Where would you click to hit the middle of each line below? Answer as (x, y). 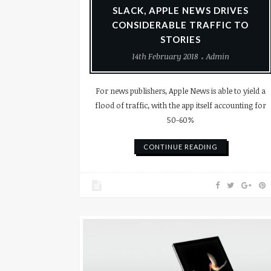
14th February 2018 (165, 57)
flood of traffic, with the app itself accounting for (180, 106)
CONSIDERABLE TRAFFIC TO (181, 25)
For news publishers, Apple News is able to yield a (180, 91)
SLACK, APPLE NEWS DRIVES (180, 11)
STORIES (180, 40)
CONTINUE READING (180, 147)
